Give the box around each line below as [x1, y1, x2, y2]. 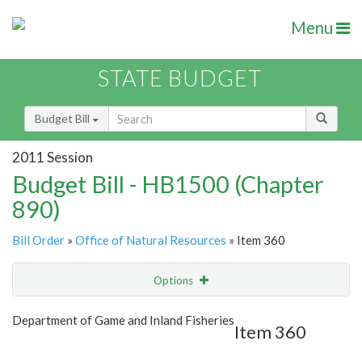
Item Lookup [16, 340, 80, 355]
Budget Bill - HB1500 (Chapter [12, 170, 324, 199]
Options [154, 274, 196, 288]
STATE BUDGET [98, 65, 262, 92]
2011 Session [12, 148, 93, 166]
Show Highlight [94, 306, 169, 320]
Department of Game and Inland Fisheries [12, 313, 234, 328]
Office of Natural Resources [75, 233, 226, 248]
